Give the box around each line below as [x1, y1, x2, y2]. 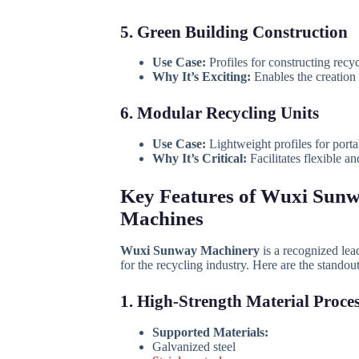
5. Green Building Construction [119, 22, 348, 42]
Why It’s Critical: [151, 151, 247, 165]
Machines [119, 207, 204, 229]
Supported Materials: [151, 325, 268, 339]
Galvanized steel [151, 339, 236, 353]
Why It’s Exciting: [151, 70, 251, 84]
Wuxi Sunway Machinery [119, 244, 260, 258]
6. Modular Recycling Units [119, 103, 319, 123]
